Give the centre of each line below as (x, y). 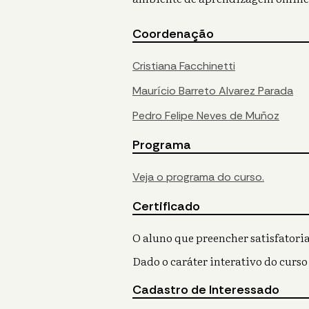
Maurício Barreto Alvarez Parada (213, 91)
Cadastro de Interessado (206, 290)
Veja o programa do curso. (198, 177)
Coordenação (173, 34)
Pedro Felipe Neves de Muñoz (206, 116)
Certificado (166, 207)
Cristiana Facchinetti (184, 66)
